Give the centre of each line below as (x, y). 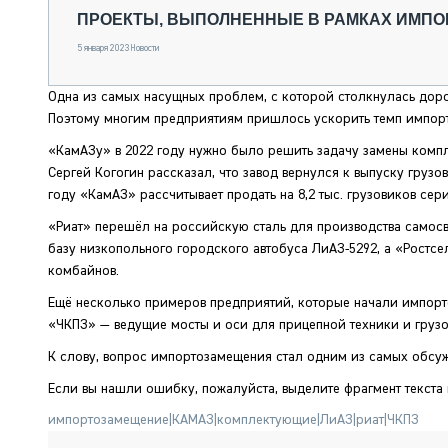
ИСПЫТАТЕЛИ (188, 108)
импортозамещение (108, 420)
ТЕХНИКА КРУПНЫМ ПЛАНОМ (233, 87)
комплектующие (267, 420)
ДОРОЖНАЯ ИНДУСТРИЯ (220, 150)
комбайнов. (83, 271)
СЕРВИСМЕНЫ (186, 171)
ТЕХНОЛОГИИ (186, 129)
